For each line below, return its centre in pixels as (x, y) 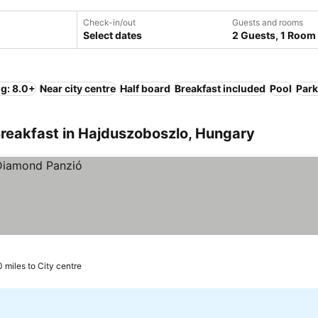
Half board (145, 88)
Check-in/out (109, 22)
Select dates (113, 35)
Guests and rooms (268, 22)
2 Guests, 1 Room (274, 35)
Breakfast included (220, 88)
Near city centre (78, 88)
